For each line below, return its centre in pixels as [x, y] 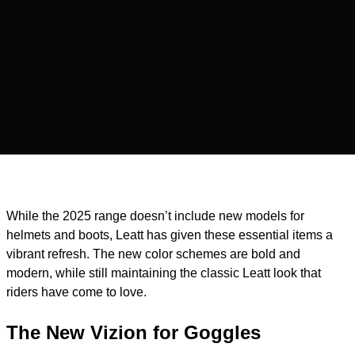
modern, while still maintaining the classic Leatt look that [164, 273]
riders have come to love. [78, 292]
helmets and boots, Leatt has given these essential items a [170, 235]
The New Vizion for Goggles [134, 333]
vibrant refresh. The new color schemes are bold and [153, 254]
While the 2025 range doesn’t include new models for [155, 216]
